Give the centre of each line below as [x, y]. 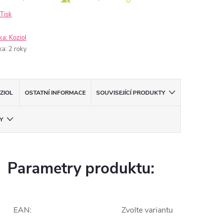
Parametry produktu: [81, 168]
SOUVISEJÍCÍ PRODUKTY [131, 93]
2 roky [18, 49]
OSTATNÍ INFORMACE [55, 93]
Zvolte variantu [147, 210]
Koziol [18, 38]
